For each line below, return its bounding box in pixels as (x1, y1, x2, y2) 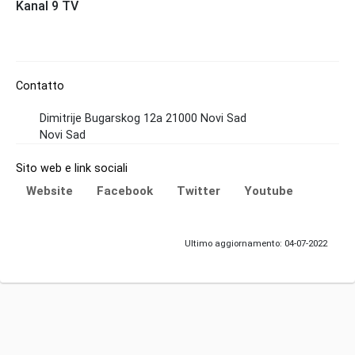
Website (26, 184, 73, 199)
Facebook (97, 184, 153, 199)
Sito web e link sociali (16, 162, 128, 176)
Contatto (16, 79, 64, 94)
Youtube (244, 184, 293, 199)
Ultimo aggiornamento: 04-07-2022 (185, 238, 327, 250)
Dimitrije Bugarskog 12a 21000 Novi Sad (40, 112, 246, 126)
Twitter (177, 184, 220, 199)
